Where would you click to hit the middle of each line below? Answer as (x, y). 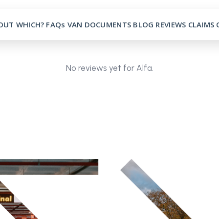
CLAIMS (201, 24)
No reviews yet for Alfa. (109, 68)
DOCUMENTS (108, 24)
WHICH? (30, 24)
